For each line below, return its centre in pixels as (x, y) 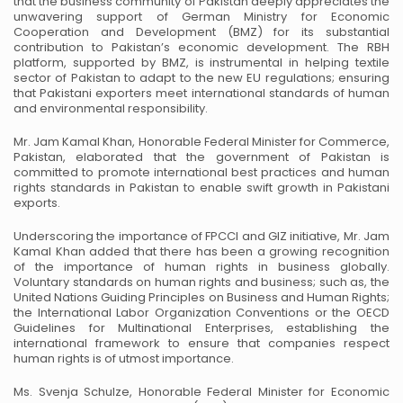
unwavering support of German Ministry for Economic (201, 17)
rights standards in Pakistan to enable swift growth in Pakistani (201, 188)
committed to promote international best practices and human (201, 172)
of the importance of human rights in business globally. (201, 267)
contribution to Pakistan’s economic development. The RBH (201, 47)
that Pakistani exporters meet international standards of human (201, 93)
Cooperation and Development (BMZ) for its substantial (201, 32)
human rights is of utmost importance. (124, 358)
